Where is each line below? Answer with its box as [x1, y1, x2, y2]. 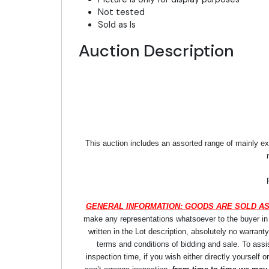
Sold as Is [98, 19, 136, 30]
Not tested [98, 6, 145, 17]
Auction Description [79, 39, 234, 62]
